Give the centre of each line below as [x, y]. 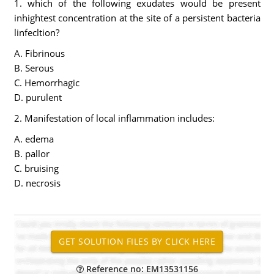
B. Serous [34, 68]
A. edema [34, 139]
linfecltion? [36, 32]
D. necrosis [37, 183]
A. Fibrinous [39, 53]
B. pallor [31, 154]
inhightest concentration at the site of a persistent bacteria [137, 18]
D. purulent [38, 97]
